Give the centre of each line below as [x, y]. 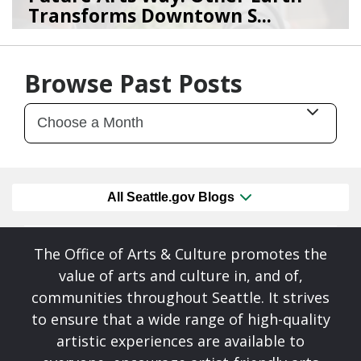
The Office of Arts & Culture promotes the [180, 254]
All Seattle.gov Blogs [172, 197]
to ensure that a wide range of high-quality [180, 320]
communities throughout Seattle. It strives [180, 298]
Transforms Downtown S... [150, 15]
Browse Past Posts [133, 83]
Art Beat [127, 41]
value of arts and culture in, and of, [180, 276]
